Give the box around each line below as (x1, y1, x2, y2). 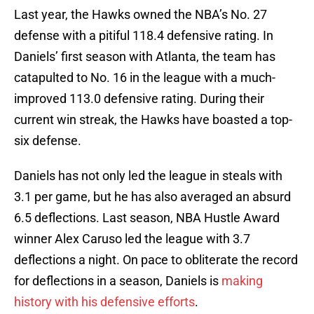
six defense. (14, 133, 81, 149)
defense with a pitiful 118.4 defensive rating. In (14, 28, 273, 43)
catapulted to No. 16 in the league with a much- (14, 70, 275, 86)
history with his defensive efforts (14, 294, 195, 310)
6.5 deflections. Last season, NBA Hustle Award (14, 210, 280, 226)
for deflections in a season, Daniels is (14, 273, 221, 289)
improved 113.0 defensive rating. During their (14, 91, 264, 107)
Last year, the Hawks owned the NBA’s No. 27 (14, 7, 267, 22)
